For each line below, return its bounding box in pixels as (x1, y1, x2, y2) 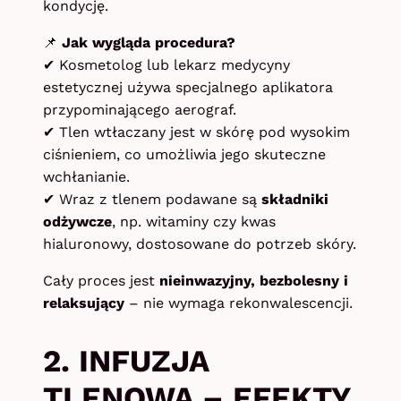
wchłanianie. (43, 168, 130, 186)
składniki (261, 191, 328, 209)
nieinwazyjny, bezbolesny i (159, 272, 348, 290)
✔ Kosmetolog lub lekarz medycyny (43, 56, 290, 74)
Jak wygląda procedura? (62, 34, 235, 52)
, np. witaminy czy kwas (112, 213, 276, 231)
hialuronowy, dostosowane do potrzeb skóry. (43, 235, 356, 253)
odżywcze (43, 213, 112, 231)
